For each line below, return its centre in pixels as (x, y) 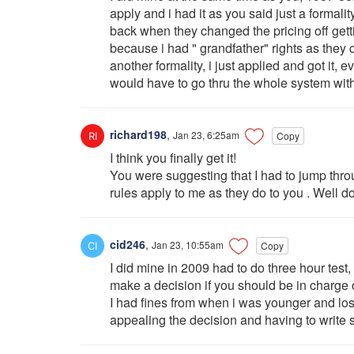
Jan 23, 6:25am (206, 134)
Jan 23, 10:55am (188, 244)
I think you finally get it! (173, 157)
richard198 (137, 134)
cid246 (126, 244)
